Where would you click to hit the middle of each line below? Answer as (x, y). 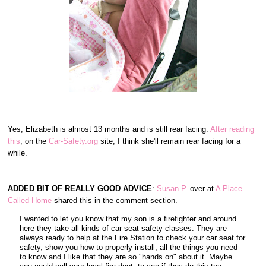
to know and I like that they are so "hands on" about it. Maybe (126, 257)
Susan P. (171, 189)
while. (18, 153)
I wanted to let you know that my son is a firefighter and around (128, 219)
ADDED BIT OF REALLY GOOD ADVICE (80, 189)
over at (202, 189)
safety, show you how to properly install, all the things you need (129, 247)
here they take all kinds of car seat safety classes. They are (123, 228)
